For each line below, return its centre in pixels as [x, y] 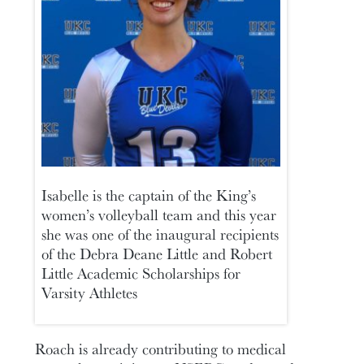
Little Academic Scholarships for [141, 273]
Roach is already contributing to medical [161, 349]
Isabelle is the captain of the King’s [149, 195]
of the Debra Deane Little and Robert [157, 254]
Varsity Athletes [90, 293]
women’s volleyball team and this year [159, 215]
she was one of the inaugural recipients [160, 234]
